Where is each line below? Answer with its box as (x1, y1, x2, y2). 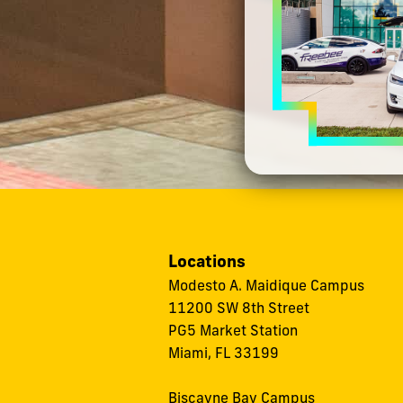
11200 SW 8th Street (168, 298, 309, 317)
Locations (168, 249, 246, 272)
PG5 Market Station (168, 320, 298, 339)
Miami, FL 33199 (168, 343, 279, 362)
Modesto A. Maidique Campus (168, 275, 364, 294)
